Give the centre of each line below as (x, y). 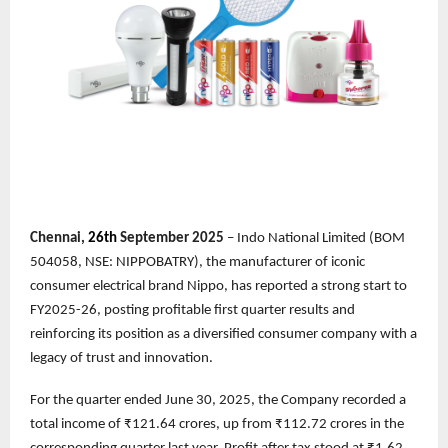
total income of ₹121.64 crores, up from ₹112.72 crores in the (217, 424)
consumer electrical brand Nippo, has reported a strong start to (218, 286)
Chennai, (59, 238)
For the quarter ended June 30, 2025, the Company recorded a (218, 400)
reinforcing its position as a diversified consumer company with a (223, 334)
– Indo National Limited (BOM (314, 238)
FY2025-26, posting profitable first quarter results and (192, 310)
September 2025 (170, 238)
